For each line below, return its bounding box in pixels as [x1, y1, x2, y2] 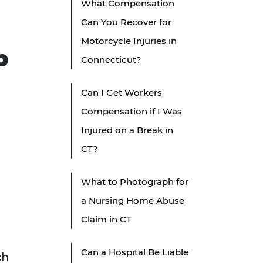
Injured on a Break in [81, 124, 173, 136]
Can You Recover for [81, 16, 171, 28]
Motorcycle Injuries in [81, 35, 177, 47]
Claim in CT [81, 214, 131, 225]
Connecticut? [81, 54, 141, 66]
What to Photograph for [81, 176, 188, 188]
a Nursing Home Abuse [81, 195, 184, 207]
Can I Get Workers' [81, 87, 164, 99]
